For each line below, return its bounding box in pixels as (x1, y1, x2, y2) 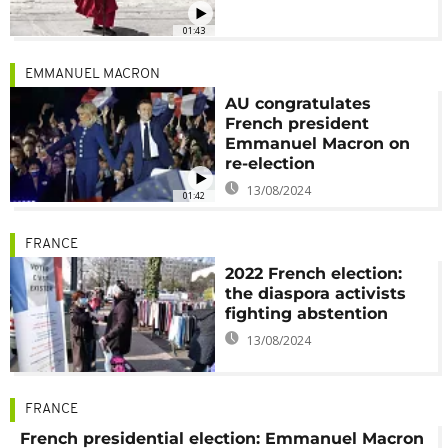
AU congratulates (225, 93, 372, 113)
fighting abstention (225, 303, 389, 323)
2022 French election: (225, 263, 403, 283)
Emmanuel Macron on (225, 133, 411, 153)
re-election (225, 153, 316, 173)
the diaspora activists (225, 283, 407, 303)
